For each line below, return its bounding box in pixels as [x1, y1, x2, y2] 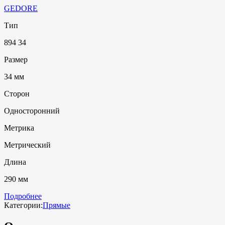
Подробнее [4, 191, 42, 200]
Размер [4, 55, 28, 64]
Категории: [4, 200, 43, 209]
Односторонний [4, 106, 60, 115]
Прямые [43, 200, 70, 209]
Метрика [4, 123, 34, 132]
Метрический [4, 140, 51, 149]
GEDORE [4, 4, 38, 13]
